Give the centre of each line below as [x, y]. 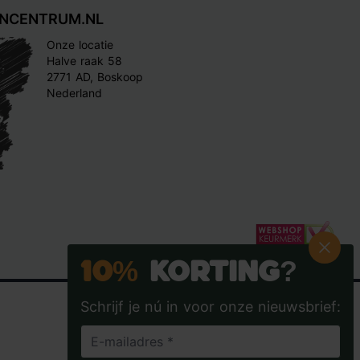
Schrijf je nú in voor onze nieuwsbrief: [211, 307]
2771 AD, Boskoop [94, 77]
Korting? [218, 273]
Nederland [74, 93]
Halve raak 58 [84, 61]
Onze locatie [80, 45]
